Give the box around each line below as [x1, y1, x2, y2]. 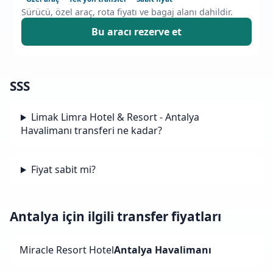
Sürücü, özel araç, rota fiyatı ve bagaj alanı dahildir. [21, 6, 233, 18]
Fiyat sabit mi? [30, 163, 96, 177]
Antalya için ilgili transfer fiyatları [10, 208, 221, 225]
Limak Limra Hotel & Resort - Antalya [30, 110, 199, 124]
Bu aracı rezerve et [91, 25, 182, 39]
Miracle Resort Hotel [19, 243, 114, 257]
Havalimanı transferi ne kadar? [21, 124, 162, 138]
